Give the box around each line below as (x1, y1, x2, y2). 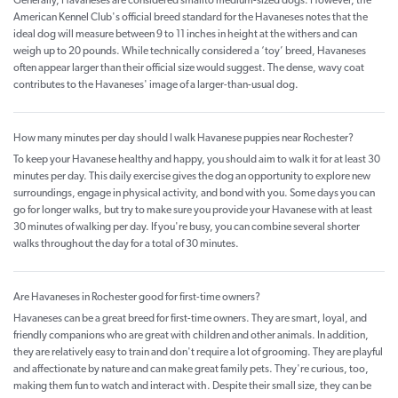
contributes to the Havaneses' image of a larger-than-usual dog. (13, 80, 298, 92)
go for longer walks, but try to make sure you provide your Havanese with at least (13, 205, 372, 217)
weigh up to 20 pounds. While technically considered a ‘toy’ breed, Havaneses (13, 46, 366, 58)
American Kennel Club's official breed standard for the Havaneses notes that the (13, 12, 368, 24)
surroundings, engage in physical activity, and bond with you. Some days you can (13, 188, 375, 200)
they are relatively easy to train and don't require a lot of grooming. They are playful (13, 347, 383, 359)
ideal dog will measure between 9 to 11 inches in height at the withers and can (13, 29, 357, 41)
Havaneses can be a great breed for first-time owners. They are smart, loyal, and (13, 314, 367, 325)
